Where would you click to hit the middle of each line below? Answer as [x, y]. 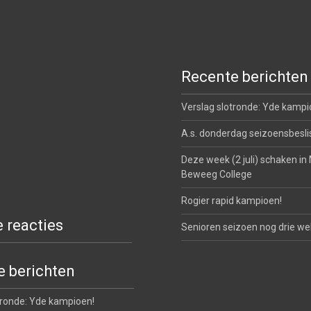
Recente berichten [244, 77]
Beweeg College [216, 174]
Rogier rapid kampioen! [231, 201]
